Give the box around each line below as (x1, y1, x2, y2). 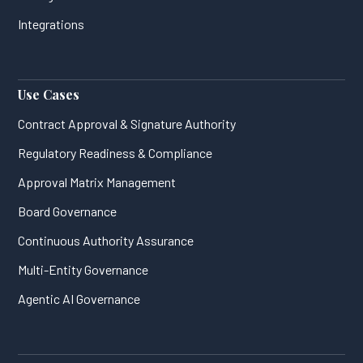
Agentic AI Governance (18, 290, 141, 306)
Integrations (18, 15, 85, 32)
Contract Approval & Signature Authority (18, 115, 237, 131)
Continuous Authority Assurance (18, 232, 194, 248)
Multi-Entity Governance (18, 261, 149, 277)
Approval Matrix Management (18, 173, 177, 190)
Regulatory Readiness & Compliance (18, 144, 213, 160)
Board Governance (18, 203, 117, 219)
